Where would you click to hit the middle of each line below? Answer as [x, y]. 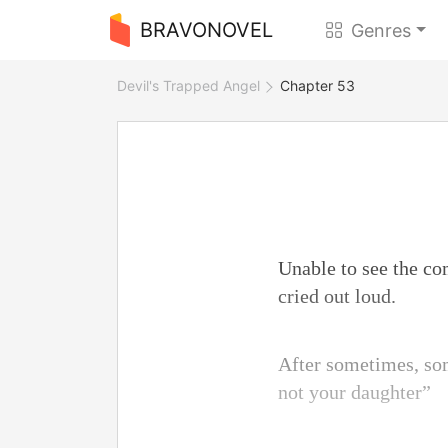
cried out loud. [337, 296]
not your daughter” [354, 392]
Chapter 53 [317, 85]
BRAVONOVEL [206, 30]
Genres [381, 30]
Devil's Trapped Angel [188, 85]
